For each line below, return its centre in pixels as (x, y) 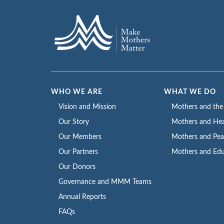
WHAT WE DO (190, 92)
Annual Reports (82, 197)
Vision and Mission (87, 107)
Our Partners (78, 152)
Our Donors (77, 167)
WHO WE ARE (77, 92)
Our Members (80, 137)
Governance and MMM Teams (105, 182)
